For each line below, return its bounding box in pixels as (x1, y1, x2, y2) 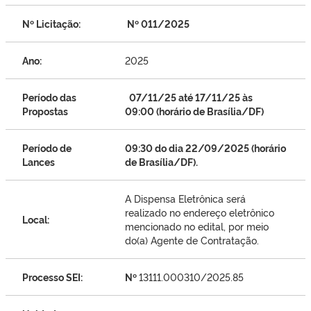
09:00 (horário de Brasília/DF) (125, 104, 264, 117)
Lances (22, 155, 55, 168)
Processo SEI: (22, 270, 83, 283)
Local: (22, 212, 49, 226)
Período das (22, 90, 76, 103)
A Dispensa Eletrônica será (125, 192, 246, 205)
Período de (22, 141, 72, 154)
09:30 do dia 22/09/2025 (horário (125, 141, 286, 154)
